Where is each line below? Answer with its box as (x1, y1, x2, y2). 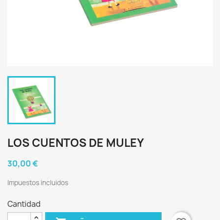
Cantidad (7, 199, 41, 209)
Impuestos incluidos (7, 178, 68, 187)
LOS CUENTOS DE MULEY (7, 136, 144, 150)
